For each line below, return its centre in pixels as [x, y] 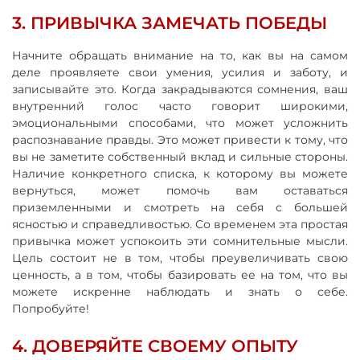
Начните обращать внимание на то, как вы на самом [180, 55]
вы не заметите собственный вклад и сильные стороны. [180, 156]
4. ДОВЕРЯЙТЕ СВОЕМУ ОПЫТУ [155, 346]
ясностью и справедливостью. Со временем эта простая [180, 224]
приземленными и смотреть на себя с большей [180, 207]
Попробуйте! [51, 308]
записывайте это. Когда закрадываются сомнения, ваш [180, 89]
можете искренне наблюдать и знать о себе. [180, 291]
